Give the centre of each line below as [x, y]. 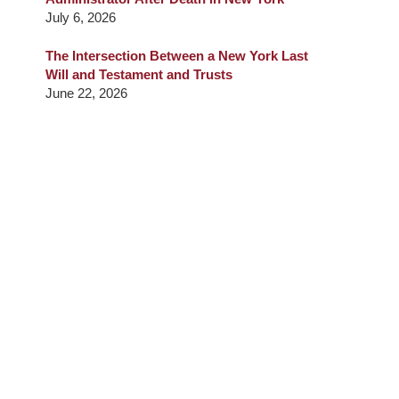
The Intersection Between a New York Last [177, 56]
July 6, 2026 [81, 17]
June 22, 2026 [86, 94]
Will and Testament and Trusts [139, 75]
